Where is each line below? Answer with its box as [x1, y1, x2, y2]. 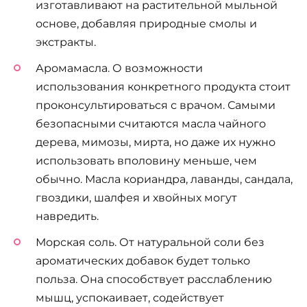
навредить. [36, 209, 99, 223]
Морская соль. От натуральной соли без [36, 235, 265, 249]
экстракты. [36, 35, 96, 49]
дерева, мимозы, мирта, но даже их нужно [36, 135, 275, 149]
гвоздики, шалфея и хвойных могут [36, 191, 237, 204]
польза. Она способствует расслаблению [36, 272, 272, 286]
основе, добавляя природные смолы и [36, 16, 257, 30]
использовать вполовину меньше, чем [36, 153, 257, 167]
